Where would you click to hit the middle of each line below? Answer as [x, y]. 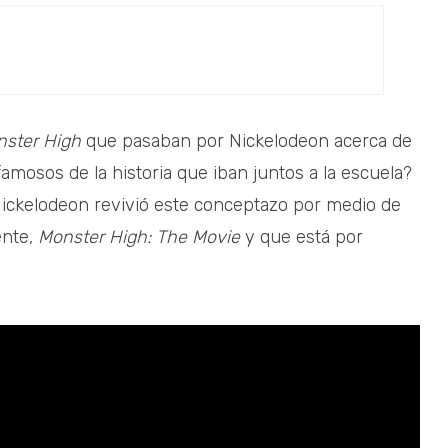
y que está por [301, 237]
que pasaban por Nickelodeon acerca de [246, 141]
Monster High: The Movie [139, 237]
